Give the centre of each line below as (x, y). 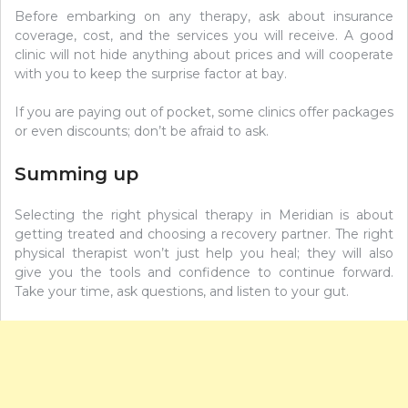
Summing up (76, 174)
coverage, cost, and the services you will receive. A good (204, 36)
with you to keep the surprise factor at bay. (151, 74)
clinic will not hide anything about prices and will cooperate (204, 55)
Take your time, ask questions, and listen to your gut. (182, 292)
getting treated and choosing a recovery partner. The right (204, 235)
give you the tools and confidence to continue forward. (204, 273)
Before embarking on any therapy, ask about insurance (204, 17)
